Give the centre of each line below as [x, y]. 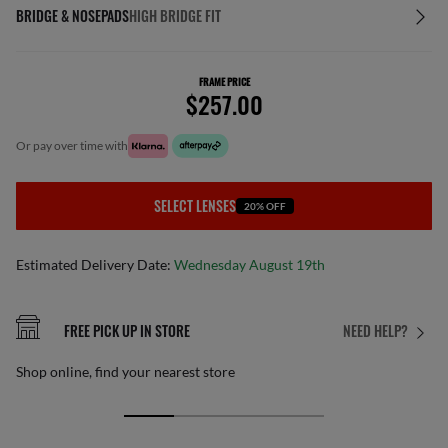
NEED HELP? [375, 331]
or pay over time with [77, 145]
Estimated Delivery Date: [95, 264]
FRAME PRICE [224, 81]
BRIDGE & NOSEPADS [72, 15]
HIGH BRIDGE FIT [175, 15]
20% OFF [265, 206]
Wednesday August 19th [249, 264]
